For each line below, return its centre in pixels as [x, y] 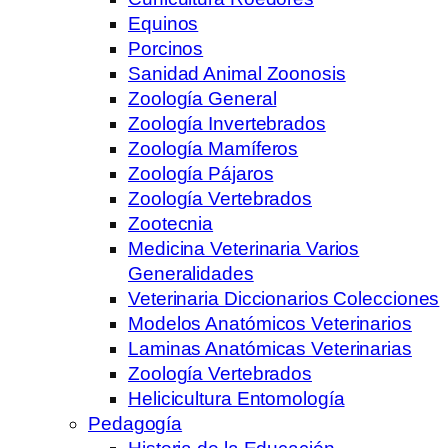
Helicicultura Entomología [236, 398]
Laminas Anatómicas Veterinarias [270, 348]
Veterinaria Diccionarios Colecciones [284, 298]
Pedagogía [135, 423]
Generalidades [191, 273]
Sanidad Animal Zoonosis [237, 73]
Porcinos [166, 48]
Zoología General [202, 98]
